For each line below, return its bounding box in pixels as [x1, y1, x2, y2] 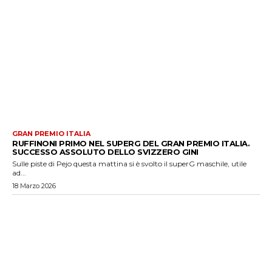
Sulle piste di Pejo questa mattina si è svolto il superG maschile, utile [12, 158, 246, 168]
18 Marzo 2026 [12, 181, 56, 190]
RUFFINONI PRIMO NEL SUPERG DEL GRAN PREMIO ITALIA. [12, 138, 250, 148]
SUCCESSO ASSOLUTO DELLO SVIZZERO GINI [12, 146, 199, 157]
